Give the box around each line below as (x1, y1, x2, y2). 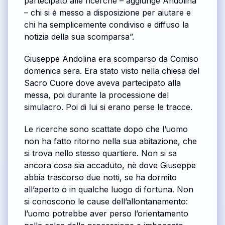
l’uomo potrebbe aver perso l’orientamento (24, 208, 188, 219)
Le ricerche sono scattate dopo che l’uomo (24, 124, 188, 135)
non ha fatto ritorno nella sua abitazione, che (24, 136, 197, 147)
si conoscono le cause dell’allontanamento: (24, 196, 188, 207)
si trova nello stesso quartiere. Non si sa (24, 148, 177, 159)
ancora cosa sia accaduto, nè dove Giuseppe (24, 160, 196, 171)
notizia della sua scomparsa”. (24, 32, 134, 42)
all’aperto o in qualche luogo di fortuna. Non (24, 184, 193, 195)
